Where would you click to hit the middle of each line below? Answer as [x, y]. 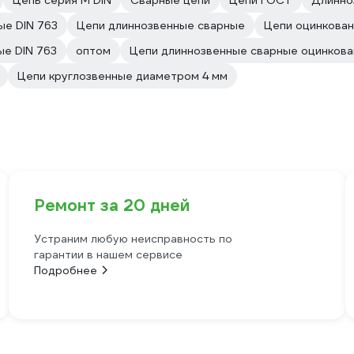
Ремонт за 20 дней [111, 205]
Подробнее [65, 270]
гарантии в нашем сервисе [108, 254]
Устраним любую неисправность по [133, 239]
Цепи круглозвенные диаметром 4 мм [122, 76]
